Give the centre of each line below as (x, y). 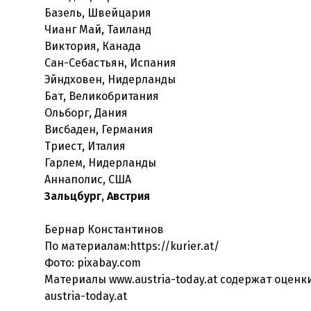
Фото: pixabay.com (93, 263)
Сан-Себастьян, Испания (110, 63)
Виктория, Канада (93, 46)
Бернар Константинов (104, 229)
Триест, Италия (85, 146)
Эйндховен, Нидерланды (110, 79)
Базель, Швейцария (98, 13)
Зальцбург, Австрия (97, 196)
